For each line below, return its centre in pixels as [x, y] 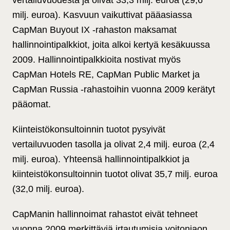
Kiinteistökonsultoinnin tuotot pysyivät [89, 130]
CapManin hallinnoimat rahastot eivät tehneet [105, 214]
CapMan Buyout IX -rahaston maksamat [94, 30]
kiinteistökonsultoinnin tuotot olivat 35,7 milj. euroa [115, 174]
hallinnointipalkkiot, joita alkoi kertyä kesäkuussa [111, 45]
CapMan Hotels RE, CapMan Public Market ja [106, 75]
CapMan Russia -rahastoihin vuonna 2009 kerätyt [114, 90]
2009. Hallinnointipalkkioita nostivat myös [97, 60]
